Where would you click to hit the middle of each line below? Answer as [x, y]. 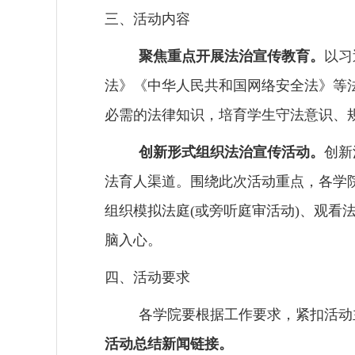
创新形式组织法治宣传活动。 [231, 152]
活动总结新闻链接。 [169, 344]
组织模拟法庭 [147, 211]
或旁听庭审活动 [245, 211]
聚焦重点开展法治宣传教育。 [231, 56]
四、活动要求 [147, 277]
